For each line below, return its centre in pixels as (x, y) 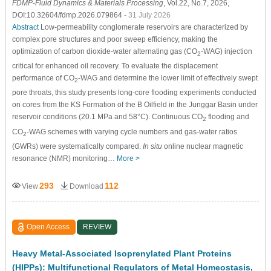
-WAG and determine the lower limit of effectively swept (168, 78)
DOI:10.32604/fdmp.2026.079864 (68, 15)
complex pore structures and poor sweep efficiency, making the (115, 39)
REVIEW (97, 227)
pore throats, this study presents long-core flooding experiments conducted (134, 93)
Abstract (25, 27)
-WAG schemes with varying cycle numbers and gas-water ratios (132, 132)
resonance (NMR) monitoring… (64, 159)
